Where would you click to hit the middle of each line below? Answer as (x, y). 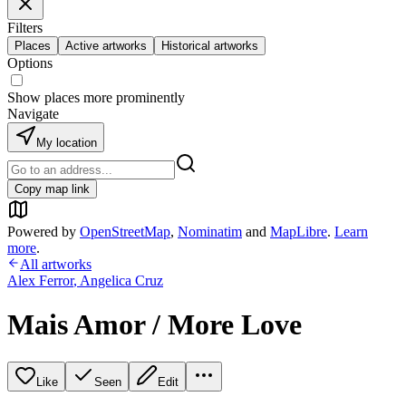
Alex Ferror (40, 280)
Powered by (42, 232)
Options (30, 63)
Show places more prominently (96, 97)
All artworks (56, 264)
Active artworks (106, 46)
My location (67, 143)
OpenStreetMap (125, 232)
